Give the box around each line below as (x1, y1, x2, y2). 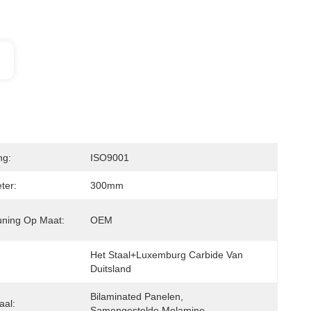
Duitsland (90, 263, 131, 274)
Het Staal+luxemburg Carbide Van (90, 249, 243, 260)
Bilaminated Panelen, (90, 291, 183, 302)
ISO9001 (90, 152, 129, 163)
